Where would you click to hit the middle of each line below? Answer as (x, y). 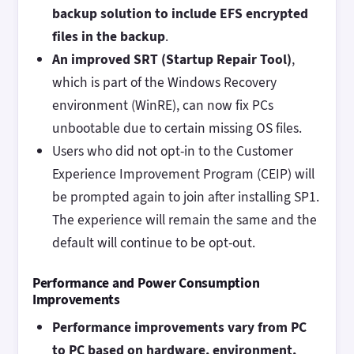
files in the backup (108, 37)
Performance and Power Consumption (146, 283)
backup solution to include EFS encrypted (180, 14)
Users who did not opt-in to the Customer (172, 151)
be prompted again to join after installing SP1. (185, 197)
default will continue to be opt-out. (153, 243)
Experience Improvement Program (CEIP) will (183, 174)
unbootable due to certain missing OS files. (177, 128)
